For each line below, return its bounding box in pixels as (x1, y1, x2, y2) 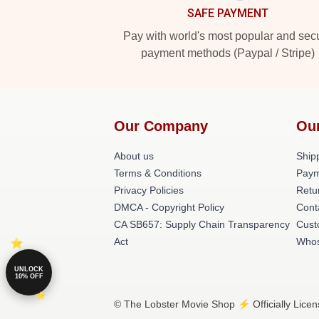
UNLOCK (14, 265, 43, 273)
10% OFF (14, 272, 43, 280)
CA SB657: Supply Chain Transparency (114, 219, 290, 230)
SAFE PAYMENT (187, 6, 268, 20)
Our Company (114, 118, 208, 134)
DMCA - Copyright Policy (114, 202, 224, 213)
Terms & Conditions (114, 167, 202, 179)
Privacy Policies (114, 184, 184, 196)
